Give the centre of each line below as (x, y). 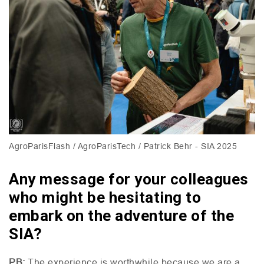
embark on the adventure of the (121, 215)
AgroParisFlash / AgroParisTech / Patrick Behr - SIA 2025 (123, 146)
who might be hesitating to (105, 197)
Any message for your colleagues (129, 179)
